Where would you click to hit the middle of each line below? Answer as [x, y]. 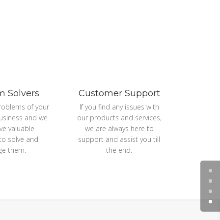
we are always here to [119, 129]
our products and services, [119, 118]
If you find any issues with [119, 107]
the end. [119, 150]
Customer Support [119, 94]
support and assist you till [119, 139]
